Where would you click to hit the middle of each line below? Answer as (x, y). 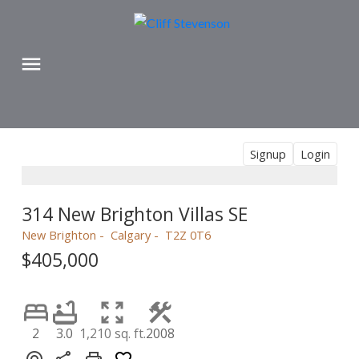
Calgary (130, 234)
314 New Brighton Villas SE (134, 214)
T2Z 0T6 (188, 234)
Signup (268, 153)
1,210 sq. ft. (112, 333)
